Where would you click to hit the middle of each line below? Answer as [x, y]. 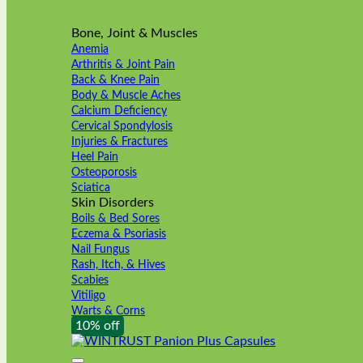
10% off [97, 326]
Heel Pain [95, 157]
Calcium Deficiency [119, 111]
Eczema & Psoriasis [119, 234]
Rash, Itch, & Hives [118, 265]
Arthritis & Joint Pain [123, 64]
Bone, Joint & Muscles [135, 33]
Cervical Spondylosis [122, 126]
